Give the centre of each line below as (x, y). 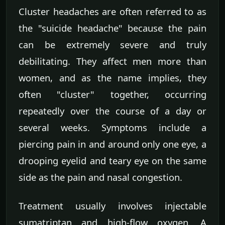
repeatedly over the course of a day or (113, 110)
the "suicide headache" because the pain (113, 28)
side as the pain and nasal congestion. (100, 177)
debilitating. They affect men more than (113, 61)
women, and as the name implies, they (113, 77)
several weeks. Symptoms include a (113, 127)
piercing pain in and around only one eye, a (113, 144)
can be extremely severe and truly (113, 44)
